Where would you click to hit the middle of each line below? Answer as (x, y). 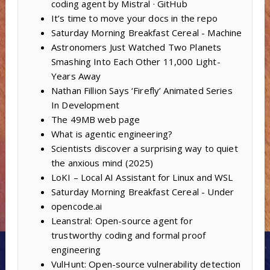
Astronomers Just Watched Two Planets (136, 47)
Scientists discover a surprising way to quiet (144, 148)
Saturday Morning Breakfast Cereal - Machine (146, 32)
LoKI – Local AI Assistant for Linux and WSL (142, 177)
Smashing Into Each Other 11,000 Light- (136, 61)
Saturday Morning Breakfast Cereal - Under (143, 191)
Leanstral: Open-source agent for (122, 220)
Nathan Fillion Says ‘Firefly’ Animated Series (142, 90)
